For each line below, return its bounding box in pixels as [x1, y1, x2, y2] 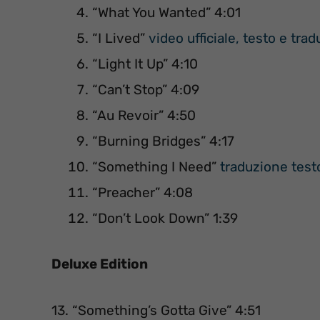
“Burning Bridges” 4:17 [92, 132, 234, 149]
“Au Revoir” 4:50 [92, 106, 196, 124]
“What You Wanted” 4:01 [92, 4, 241, 21]
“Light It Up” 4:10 [92, 55, 198, 72]
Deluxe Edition [51, 256, 148, 273]
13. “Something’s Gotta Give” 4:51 [51, 301, 261, 319]
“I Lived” [92, 29, 149, 46]
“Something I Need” [92, 158, 220, 175]
